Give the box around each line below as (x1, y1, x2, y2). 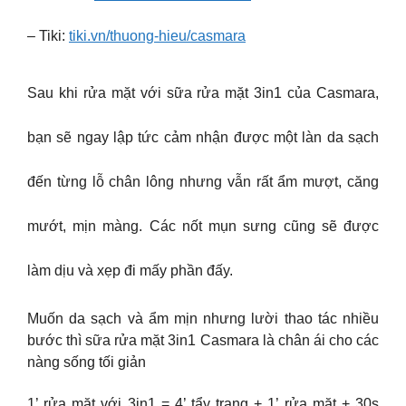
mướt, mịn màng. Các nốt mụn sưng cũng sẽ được (27, 217, 379, 234)
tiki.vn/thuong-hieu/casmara (69, 28, 246, 44)
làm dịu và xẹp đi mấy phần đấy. (27, 262, 233, 278)
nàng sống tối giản (27, 353, 146, 370)
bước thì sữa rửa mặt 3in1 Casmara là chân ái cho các (27, 332, 379, 348)
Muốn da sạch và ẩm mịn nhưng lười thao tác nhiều (27, 310, 379, 326)
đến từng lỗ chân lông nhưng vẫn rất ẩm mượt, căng (27, 173, 379, 189)
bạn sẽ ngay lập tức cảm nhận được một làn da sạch (27, 129, 379, 145)
